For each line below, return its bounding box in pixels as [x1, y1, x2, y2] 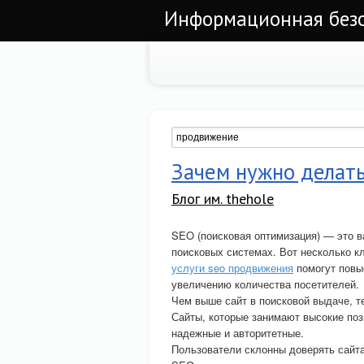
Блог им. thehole [171, 189, 274, 208]
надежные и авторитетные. [171, 325, 304, 340]
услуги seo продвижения [171, 260, 293, 275]
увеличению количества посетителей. [171, 276, 359, 292]
